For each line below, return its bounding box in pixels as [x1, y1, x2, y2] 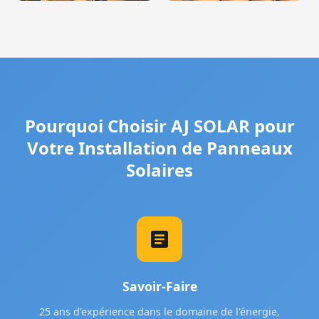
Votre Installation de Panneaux [26, 136, 293, 160]
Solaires [126, 158, 193, 182]
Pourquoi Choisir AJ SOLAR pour [24, 114, 295, 138]
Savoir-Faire [122, 278, 197, 296]
